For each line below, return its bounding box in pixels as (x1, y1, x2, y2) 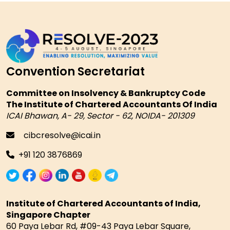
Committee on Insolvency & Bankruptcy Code (6, 87, 205, 99)
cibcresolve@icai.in (22, 129, 101, 141)
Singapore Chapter (6, 209, 90, 221)
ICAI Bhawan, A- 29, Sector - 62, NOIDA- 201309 (6, 109, 195, 122)
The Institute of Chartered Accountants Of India (6, 98, 217, 110)
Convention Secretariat (6, 63, 145, 80)
